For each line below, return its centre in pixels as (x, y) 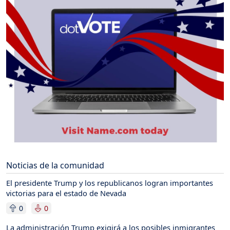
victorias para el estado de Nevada (66, 193)
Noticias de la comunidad (55, 165)
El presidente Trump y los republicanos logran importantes (110, 183)
